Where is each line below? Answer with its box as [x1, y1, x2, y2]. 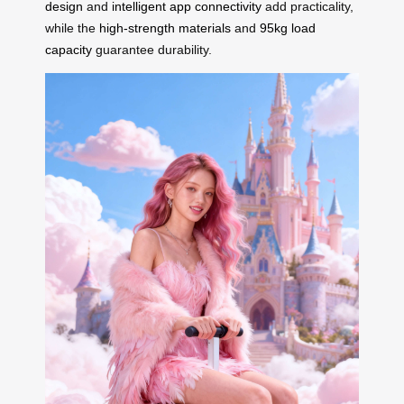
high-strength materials [99, 20, 231, 35]
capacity [45, 41, 92, 57]
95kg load [260, 20, 316, 35]
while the [45, 20, 99, 35]
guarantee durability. [92, 41, 212, 57]
